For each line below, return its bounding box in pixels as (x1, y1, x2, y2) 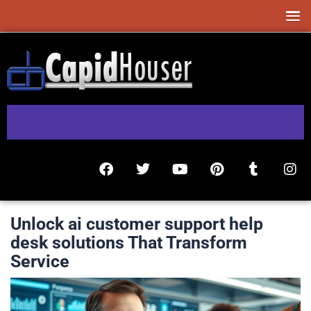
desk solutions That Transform (10, 232, 247, 253)
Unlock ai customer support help (10, 213, 263, 234)
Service (10, 251, 69, 271)
